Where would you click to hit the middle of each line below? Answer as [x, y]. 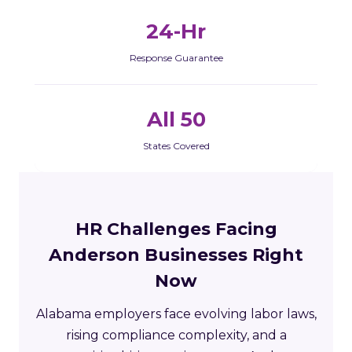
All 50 [176, 119]
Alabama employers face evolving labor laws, [176, 313]
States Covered [176, 145]
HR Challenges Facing [176, 229]
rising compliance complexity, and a [176, 335]
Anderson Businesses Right [176, 255]
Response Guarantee [176, 57]
